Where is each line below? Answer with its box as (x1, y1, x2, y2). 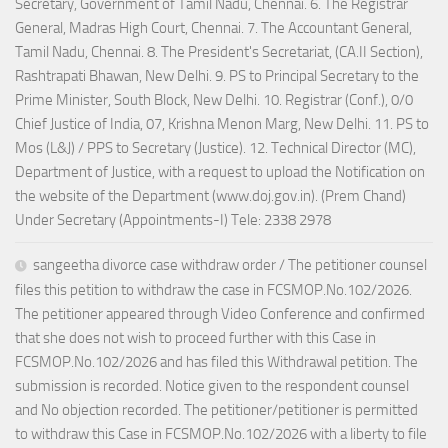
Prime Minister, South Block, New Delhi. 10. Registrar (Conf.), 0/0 (15, 91, 413, 110)
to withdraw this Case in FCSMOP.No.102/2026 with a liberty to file (15, 425, 427, 444)
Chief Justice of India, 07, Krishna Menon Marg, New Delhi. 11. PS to (15, 115, 429, 134)
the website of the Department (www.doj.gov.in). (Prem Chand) (15, 187, 406, 206)
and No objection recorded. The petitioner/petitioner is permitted (15, 401, 418, 420)
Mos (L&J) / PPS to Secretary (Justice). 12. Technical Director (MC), (15, 139, 416, 158)
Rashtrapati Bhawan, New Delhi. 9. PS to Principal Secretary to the (15, 67, 419, 86)
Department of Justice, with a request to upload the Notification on (15, 163, 425, 182)
